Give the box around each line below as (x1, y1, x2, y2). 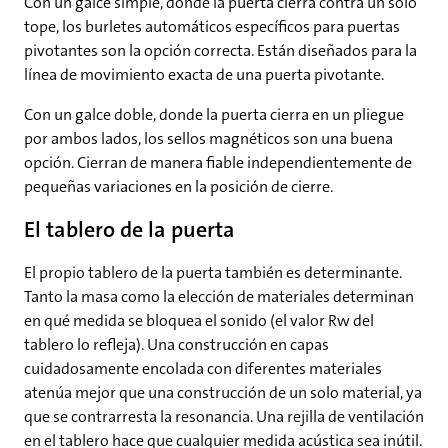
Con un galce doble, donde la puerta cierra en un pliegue (24, 104, 404, 126)
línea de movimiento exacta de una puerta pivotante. (24, 64, 384, 86)
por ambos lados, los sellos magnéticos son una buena (24, 128, 393, 150)
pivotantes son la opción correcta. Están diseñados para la (24, 40, 417, 62)
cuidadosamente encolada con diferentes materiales (24, 358, 382, 380)
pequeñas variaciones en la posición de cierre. (24, 176, 333, 198)
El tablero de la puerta (24, 215, 235, 245)
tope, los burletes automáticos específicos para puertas (24, 16, 400, 38)
